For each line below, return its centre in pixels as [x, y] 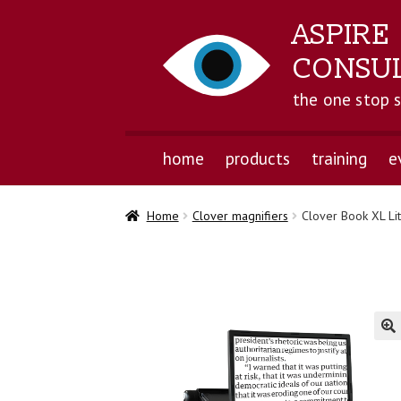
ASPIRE [341, 35]
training [339, 158]
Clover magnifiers [240, 216]
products [257, 158]
